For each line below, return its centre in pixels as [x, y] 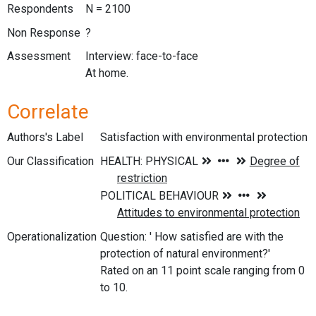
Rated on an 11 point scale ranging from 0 [202, 270]
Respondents [40, 9]
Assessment [39, 56]
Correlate [48, 111]
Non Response [44, 32]
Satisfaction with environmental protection [204, 137]
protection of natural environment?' [185, 253]
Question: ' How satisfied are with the [192, 236]
